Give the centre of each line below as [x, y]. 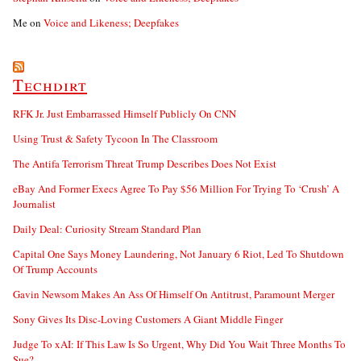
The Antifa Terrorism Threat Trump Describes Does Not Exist [145, 163]
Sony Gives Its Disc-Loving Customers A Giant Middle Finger [148, 319]
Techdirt [50, 84]
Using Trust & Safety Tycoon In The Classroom [115, 138]
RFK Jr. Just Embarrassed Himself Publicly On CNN [124, 113]
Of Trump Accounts [55, 269]
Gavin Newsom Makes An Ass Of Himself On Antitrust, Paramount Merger [174, 294]
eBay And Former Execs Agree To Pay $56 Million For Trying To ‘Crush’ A [176, 188]
